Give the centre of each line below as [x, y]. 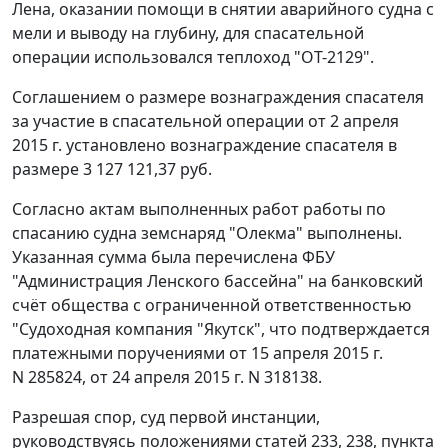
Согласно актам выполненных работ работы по [199, 209]
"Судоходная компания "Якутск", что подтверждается [221, 329]
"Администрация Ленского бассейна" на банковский [217, 281]
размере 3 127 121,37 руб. [112, 169]
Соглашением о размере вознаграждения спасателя [218, 97]
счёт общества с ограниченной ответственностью [211, 305]
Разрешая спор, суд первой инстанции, [166, 417]
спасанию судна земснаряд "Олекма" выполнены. [207, 233]
